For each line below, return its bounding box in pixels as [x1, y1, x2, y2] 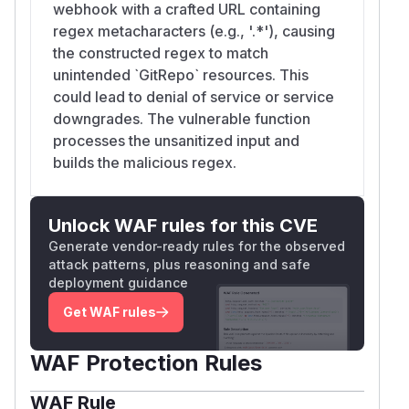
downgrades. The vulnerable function [53, 109, 310, 128]
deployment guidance [48, 274, 188, 290]
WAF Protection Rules [30, 349, 262, 376]
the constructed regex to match [53, 43, 268, 62]
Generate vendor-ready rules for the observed [48, 237, 345, 254]
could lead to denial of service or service [53, 87, 334, 106]
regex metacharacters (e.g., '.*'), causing [53, 21, 335, 40]
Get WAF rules [63, 303, 156, 320]
